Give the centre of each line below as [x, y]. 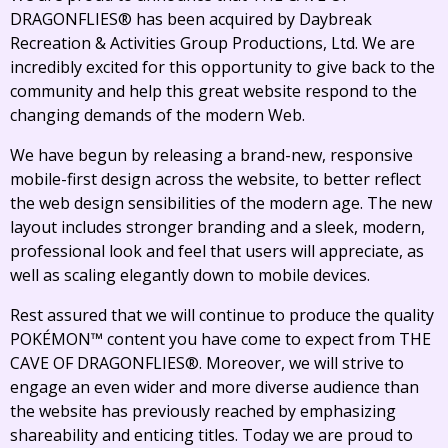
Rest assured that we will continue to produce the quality [222, 315]
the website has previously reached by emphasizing [203, 411]
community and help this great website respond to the [213, 91]
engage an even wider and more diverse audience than [214, 387]
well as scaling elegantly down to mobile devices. [190, 275]
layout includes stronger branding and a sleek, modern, [217, 227]
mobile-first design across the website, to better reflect [215, 179]
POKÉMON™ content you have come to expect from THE [220, 339]
